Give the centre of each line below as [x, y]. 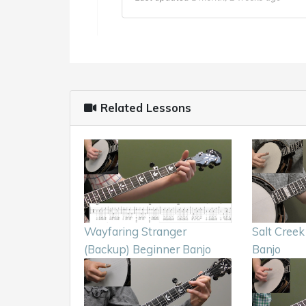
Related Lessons [144, 108]
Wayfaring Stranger [135, 231]
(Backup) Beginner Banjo [148, 249]
